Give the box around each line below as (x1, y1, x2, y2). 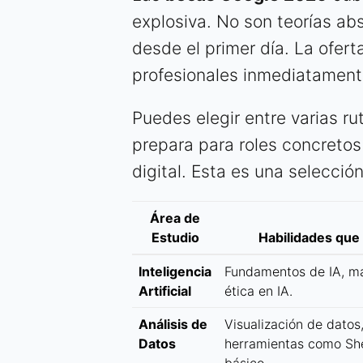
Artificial (139, 283, 191, 300)
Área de (150, 210, 200, 227)
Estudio (151, 229, 199, 246)
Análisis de (139, 316, 207, 333)
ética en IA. (224, 283, 293, 300)
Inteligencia (139, 263, 211, 280)
